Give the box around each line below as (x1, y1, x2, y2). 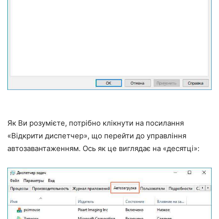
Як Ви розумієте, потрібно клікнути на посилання (7, 118, 184, 128)
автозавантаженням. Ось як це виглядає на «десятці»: (7, 144, 199, 153)
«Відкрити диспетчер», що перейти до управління (7, 131, 186, 141)
